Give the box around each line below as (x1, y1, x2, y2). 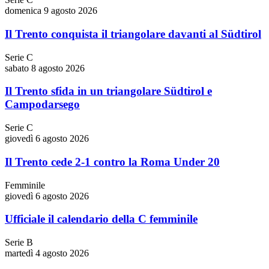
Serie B (5, 237, 33, 247)
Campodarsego (5, 98, 80, 111)
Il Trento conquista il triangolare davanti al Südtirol (5, 27, 261, 40)
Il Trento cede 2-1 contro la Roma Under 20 (5, 155, 220, 168)
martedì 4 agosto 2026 (5, 247, 89, 258)
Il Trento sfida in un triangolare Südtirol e (5, 85, 212, 98)
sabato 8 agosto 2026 (5, 62, 85, 73)
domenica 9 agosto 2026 (5, 5, 97, 16)
